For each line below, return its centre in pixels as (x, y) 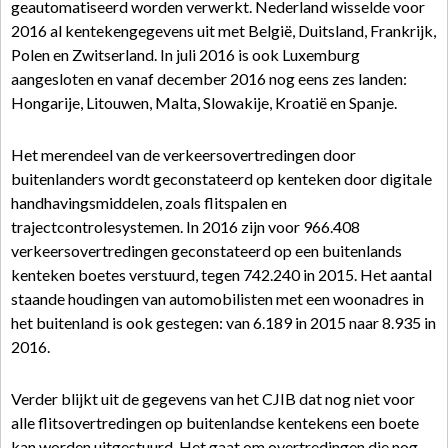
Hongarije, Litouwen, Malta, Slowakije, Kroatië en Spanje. (204, 102)
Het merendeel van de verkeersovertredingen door (183, 154)
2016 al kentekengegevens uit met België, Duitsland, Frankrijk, (223, 30)
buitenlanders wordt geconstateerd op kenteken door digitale (221, 178)
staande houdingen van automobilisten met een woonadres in (217, 298)
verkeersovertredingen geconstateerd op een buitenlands (206, 250)
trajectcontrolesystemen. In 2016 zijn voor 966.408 (185, 226)
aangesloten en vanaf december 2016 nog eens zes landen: (209, 78)
